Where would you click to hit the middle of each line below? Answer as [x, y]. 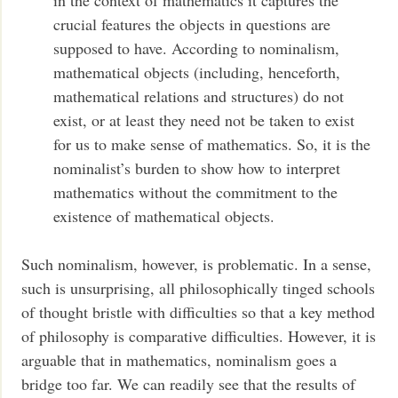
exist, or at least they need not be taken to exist [204, 119]
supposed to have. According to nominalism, [197, 48]
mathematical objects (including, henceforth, [197, 72]
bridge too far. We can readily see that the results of [189, 383]
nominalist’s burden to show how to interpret [197, 167]
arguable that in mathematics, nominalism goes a [179, 359]
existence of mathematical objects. [164, 215]
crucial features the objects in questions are [192, 24]
